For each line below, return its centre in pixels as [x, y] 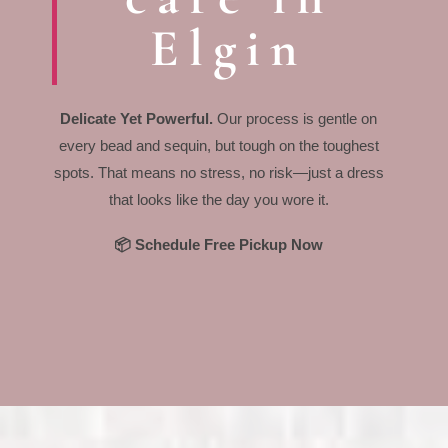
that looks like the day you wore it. [218, 200]
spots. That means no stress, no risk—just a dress [218, 173]
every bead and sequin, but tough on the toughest [218, 146]
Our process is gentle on [297, 119]
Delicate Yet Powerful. [139, 119]
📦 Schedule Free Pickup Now [219, 245]
